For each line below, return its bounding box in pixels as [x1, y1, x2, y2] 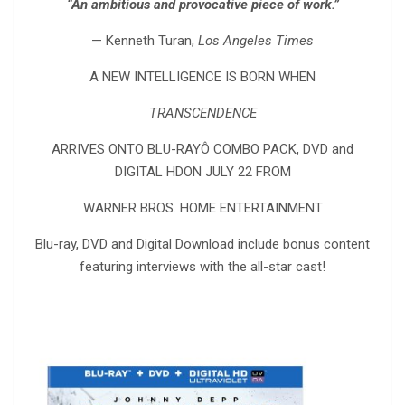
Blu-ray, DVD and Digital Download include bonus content [35, 236, 370, 253]
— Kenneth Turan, [91, 33, 198, 50]
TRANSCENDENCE [148, 105, 257, 122]
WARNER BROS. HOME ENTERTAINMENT [82, 200, 323, 217]
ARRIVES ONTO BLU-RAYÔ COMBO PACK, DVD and [52, 141, 353, 158]
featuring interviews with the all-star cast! [80, 259, 325, 276]
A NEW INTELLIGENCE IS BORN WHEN [89, 69, 316, 86]
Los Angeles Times [198, 33, 314, 50]
